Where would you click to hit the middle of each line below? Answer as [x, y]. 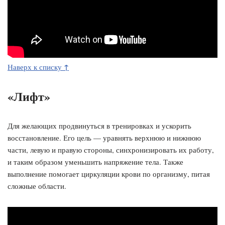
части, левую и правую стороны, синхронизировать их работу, [111, 149]
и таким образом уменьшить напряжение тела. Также [95, 161]
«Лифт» [29, 96]
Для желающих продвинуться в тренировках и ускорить [99, 125]
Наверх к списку [36, 67]
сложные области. [37, 186]
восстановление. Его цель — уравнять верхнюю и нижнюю [104, 137]
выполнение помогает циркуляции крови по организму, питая [109, 174]
